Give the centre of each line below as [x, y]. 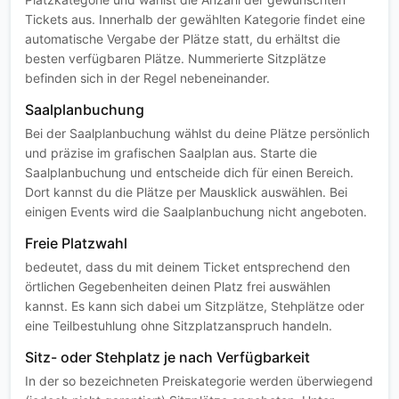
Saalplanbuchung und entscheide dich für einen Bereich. [189, 172]
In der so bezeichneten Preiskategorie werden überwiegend [199, 381]
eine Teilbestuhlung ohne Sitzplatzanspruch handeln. [179, 326]
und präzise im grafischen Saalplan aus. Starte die [171, 153]
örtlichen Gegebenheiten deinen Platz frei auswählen [178, 286]
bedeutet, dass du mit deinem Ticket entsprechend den [187, 267]
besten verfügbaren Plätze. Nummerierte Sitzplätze [175, 58]
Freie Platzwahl [76, 243]
